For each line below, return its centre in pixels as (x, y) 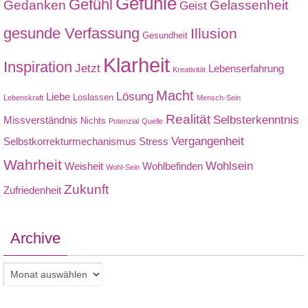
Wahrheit (33, 165)
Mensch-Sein (219, 98)
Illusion (214, 34)
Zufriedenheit (32, 190)
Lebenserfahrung (246, 68)
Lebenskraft (23, 98)
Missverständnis (41, 120)
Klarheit (136, 65)
